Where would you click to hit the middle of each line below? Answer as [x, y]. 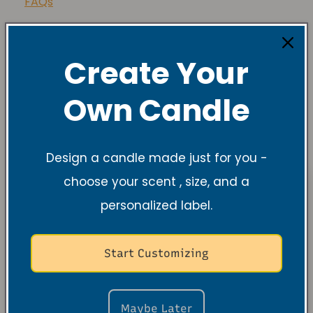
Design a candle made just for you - [156, 158]
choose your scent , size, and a [156, 182]
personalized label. [156, 205]
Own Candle [156, 110]
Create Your [156, 73]
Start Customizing [156, 253]
